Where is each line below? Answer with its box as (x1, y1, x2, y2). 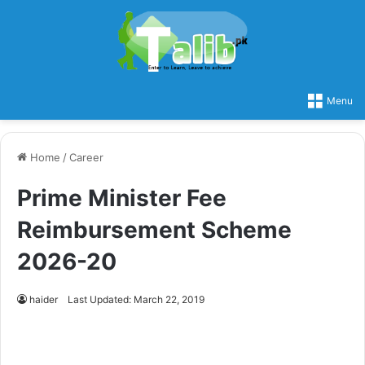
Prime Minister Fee (17, 183, 226, 212)
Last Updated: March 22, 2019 (68, 292, 204, 306)
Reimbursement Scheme (17, 215, 292, 244)
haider (29, 292, 58, 306)
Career (69, 150, 103, 164)
